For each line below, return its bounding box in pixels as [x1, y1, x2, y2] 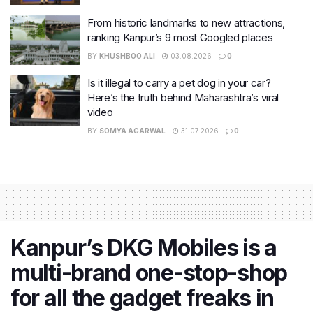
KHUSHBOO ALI [99, 51, 155, 60]
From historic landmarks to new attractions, [87, 15, 286, 29]
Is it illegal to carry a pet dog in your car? [87, 76, 271, 90]
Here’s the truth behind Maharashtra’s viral [87, 91, 279, 105]
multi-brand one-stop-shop [10, 259, 287, 287]
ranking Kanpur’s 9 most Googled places [87, 30, 273, 44]
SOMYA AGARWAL [99, 126, 166, 136]
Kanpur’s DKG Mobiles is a [10, 234, 277, 262]
